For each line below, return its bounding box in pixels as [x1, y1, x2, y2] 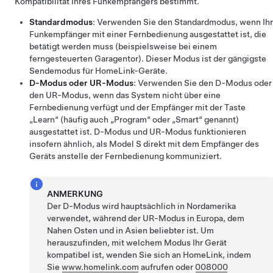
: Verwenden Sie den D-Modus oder [133, 78, 272, 88]
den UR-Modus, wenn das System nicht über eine [29, 90, 221, 100]
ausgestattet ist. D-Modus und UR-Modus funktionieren [29, 127, 246, 136]
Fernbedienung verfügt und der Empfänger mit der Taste [29, 102, 246, 112]
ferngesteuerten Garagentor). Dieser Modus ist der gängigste [29, 54, 266, 63]
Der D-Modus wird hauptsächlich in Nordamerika [47, 201, 236, 211]
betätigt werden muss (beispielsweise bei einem [29, 41, 217, 51]
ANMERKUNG [47, 189, 104, 199]
